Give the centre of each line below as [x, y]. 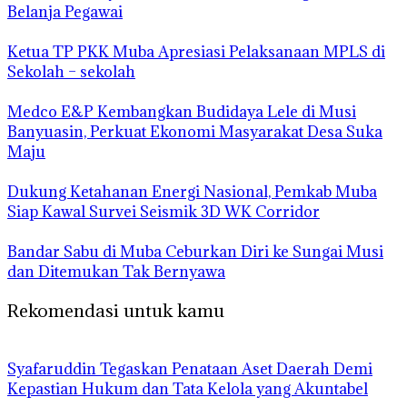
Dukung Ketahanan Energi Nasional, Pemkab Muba [192, 192]
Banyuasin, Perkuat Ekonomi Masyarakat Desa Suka [195, 132]
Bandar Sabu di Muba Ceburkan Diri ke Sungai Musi [195, 252]
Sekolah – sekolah [71, 72]
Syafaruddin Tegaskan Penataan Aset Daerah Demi [190, 368]
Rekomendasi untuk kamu [116, 310]
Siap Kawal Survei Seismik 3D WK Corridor [164, 212]
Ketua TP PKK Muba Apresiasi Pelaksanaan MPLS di [196, 52]
